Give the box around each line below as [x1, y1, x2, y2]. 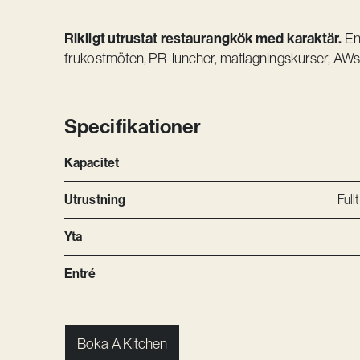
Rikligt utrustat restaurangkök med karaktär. [64, 29, 342, 48]
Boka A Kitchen [77, 334, 168, 354]
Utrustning [64, 191, 125, 208]
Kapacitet [64, 154, 119, 171]
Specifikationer [64, 113, 202, 140]
